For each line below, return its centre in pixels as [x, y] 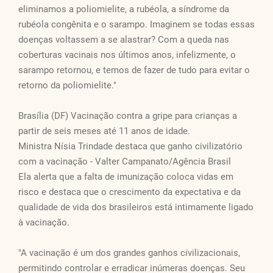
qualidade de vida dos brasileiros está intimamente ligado [136, 207]
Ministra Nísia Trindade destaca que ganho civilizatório [130, 147]
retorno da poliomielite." [67, 86]
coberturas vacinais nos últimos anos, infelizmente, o [127, 55]
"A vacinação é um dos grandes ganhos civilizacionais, [129, 253]
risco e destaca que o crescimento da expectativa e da [129, 192]
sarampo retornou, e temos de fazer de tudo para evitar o [134, 70]
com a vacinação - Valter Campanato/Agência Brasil [125, 162]
